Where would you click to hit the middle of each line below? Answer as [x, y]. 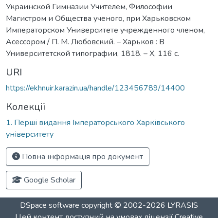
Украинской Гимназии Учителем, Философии [89, 7]
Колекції [26, 107]
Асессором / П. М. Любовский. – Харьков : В [85, 42]
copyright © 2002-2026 [123, 205]
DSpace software [50, 205]
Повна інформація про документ [82, 156]
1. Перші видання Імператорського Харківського [95, 122]
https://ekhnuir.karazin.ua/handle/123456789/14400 [95, 88]
